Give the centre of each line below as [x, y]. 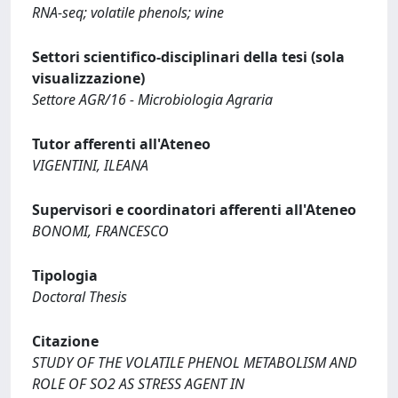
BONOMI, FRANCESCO [100, 231]
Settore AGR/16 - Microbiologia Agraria [152, 99]
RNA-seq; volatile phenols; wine [128, 12]
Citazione [65, 341]
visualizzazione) [88, 78]
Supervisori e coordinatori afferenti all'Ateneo [194, 210]
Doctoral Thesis [80, 297]
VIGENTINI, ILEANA [90, 165]
